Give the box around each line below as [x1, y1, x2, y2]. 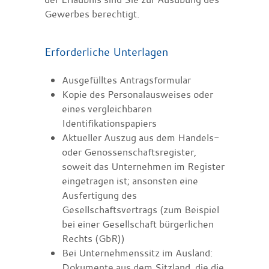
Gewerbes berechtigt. [44, 7, 139, 20]
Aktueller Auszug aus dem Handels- [61, 130, 219, 144]
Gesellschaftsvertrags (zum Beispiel [61, 202, 219, 216]
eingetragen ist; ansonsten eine [61, 174, 198, 187]
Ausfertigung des [61, 188, 137, 202]
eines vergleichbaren [61, 101, 152, 115]
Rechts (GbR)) [61, 231, 125, 245]
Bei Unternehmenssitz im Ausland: [61, 246, 213, 259]
